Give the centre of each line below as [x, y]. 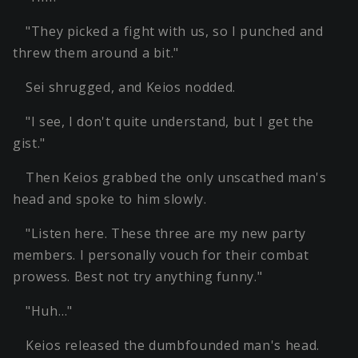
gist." [29, 143]
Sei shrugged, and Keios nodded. [131, 88]
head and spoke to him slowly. [110, 199]
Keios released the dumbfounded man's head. [173, 346]
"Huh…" [49, 311]
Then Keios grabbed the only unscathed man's [176, 178]
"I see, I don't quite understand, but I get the [170, 122]
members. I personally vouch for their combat [161, 255]
